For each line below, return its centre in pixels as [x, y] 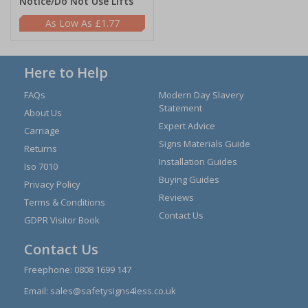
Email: [37, 290]
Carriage [42, 131]
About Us [43, 113]
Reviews [176, 197]
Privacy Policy [52, 184]
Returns [41, 148]
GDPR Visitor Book [62, 220]
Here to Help [66, 73]
